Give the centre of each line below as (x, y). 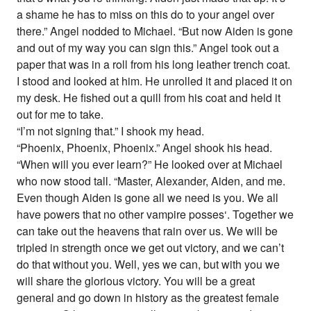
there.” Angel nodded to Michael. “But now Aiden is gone (155, 31)
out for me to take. (60, 115)
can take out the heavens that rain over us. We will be (148, 231)
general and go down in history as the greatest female (148, 298)
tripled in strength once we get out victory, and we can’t (151, 248)
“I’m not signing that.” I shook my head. (111, 131)
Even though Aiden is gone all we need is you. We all (148, 198)
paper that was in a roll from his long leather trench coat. (154, 65)
